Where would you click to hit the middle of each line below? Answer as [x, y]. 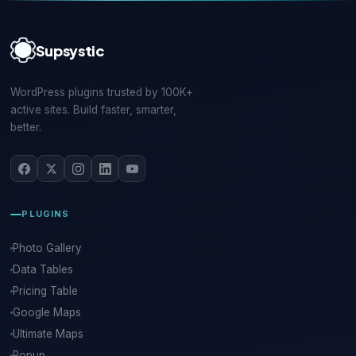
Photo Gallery [48, 248]
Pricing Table [46, 291]
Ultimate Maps [48, 334]
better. [26, 128]
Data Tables [43, 270]
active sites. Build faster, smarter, [94, 110]
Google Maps [47, 313]
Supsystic [70, 50]
